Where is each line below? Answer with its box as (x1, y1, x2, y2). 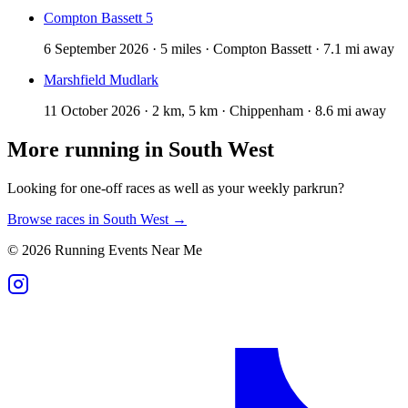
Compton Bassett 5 (44, 10, 153, 26)
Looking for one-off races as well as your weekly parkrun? (7, 180, 344, 197)
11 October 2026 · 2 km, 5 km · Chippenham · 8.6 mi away (44, 103, 386, 119)
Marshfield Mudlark (44, 72, 158, 88)
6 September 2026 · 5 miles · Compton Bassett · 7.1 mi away (44, 41, 394, 57)
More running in (7, 138, 168, 162)
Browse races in (7, 211, 103, 228)
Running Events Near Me (51, 242, 202, 259)
